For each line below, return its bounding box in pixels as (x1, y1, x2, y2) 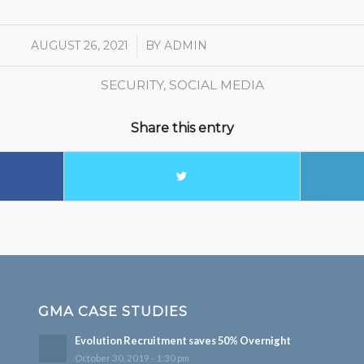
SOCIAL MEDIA (168, 77, 264, 93)
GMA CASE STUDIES (37, 303, 188, 320)
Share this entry (130, 120, 234, 136)
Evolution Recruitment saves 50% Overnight (74, 334, 291, 348)
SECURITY (100, 77, 163, 93)
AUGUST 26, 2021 (31, 38, 129, 54)
